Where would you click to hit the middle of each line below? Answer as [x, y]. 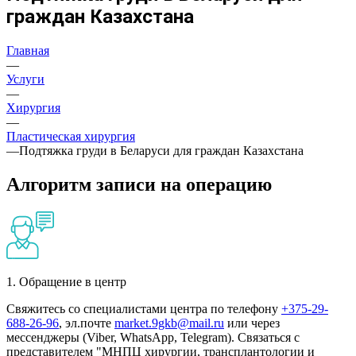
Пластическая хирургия [71, 136]
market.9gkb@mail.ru [169, 323]
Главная [28, 50]
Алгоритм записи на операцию [139, 184]
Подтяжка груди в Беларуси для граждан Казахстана [161, 150]
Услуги [25, 79]
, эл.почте [87, 323]
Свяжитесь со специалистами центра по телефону [144, 308]
